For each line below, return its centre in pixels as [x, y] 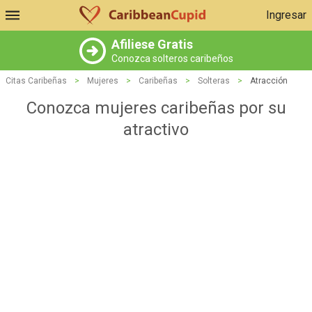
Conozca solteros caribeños [172, 58]
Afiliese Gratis [152, 44]
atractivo [156, 130]
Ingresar [286, 15]
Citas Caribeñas [36, 81]
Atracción [269, 81]
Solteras [214, 81]
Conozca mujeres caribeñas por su [156, 108]
